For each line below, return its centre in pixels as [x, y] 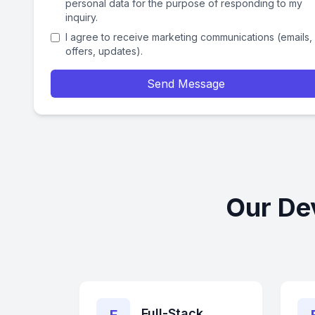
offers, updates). [104, 51]
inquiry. [82, 17]
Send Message [186, 84]
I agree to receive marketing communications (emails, [189, 37]
